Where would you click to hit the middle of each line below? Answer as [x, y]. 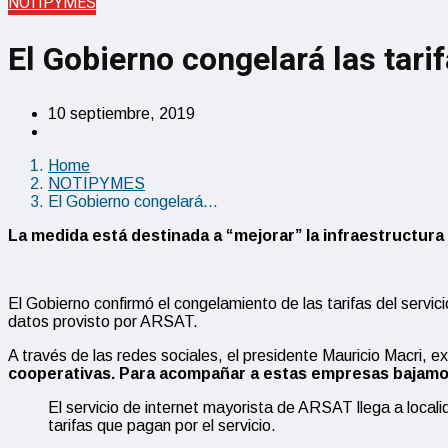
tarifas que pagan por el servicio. [162, 425]
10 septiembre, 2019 [121, 113]
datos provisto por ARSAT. [103, 321]
